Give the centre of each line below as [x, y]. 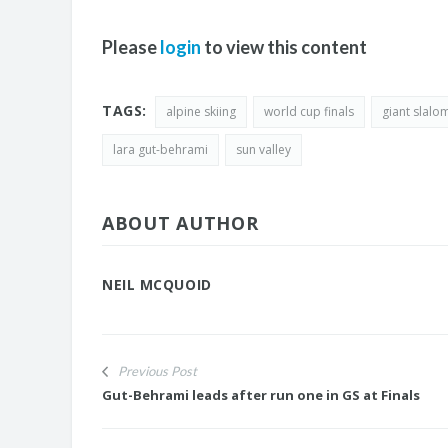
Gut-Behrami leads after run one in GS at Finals [261, 394]
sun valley [263, 149]
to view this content [284, 46]
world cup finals [308, 111]
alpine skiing [200, 111]
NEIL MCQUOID [157, 284]
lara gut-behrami [160, 149]
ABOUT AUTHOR [180, 222]
